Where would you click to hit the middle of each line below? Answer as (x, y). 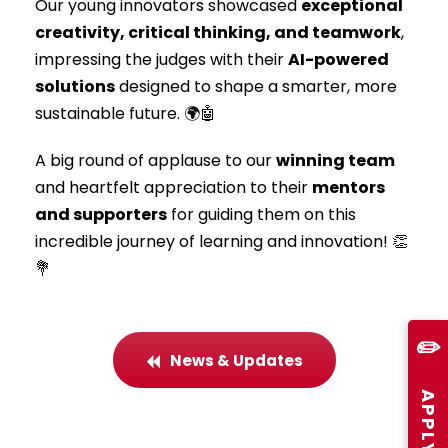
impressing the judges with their (161, 59)
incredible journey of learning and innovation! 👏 (221, 241)
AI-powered (338, 59)
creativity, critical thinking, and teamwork (218, 32)
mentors (348, 187)
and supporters (101, 214)
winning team (335, 160)
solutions (75, 86)
